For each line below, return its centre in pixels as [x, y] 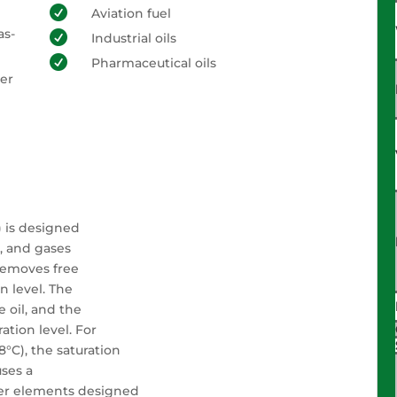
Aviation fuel [131, 13]
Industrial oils [133, 38]
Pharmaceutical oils [153, 63]
